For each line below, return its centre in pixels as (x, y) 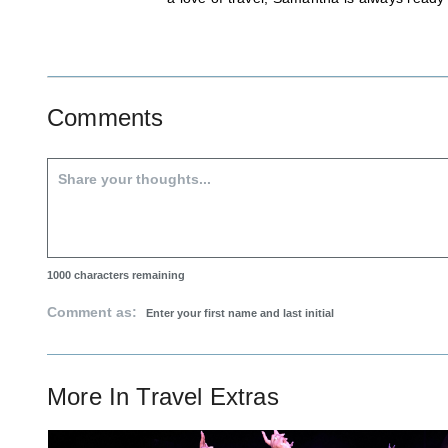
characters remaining (128, 274)
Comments (105, 117)
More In (92, 396)
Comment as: (94, 311)
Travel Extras (207, 396)
